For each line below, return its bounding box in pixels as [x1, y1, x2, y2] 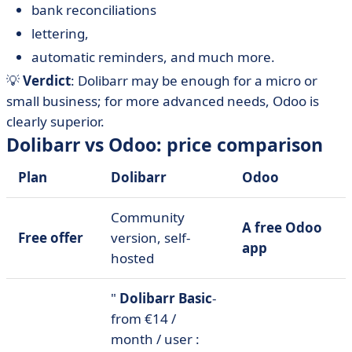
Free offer [18, 229, 83, 247]
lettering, [31, 24, 89, 42]
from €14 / [111, 310, 176, 328]
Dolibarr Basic [119, 289, 212, 307]
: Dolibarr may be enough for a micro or [71, 71, 317, 90]
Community [111, 208, 185, 226]
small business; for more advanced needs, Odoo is [6, 92, 319, 110]
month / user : [111, 330, 200, 348]
